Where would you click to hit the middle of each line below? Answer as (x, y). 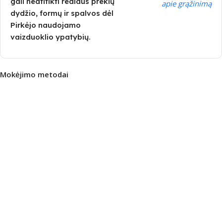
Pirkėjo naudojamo (46, 25)
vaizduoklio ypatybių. (51, 37)
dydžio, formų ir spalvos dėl (62, 13)
